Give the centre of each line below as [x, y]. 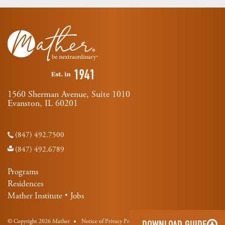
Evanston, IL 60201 [43, 103]
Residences [25, 184]
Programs [23, 172]
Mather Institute [35, 196]
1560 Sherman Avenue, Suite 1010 [69, 94]
